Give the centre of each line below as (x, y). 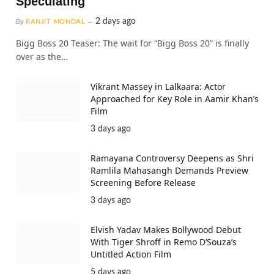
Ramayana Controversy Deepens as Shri (172, 158)
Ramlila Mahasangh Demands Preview (169, 171)
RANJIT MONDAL (56, 22)
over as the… (42, 57)
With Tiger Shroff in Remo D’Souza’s (164, 242)
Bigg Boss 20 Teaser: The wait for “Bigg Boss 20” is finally (132, 43)
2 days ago (116, 22)
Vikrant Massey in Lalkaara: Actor (158, 87)
